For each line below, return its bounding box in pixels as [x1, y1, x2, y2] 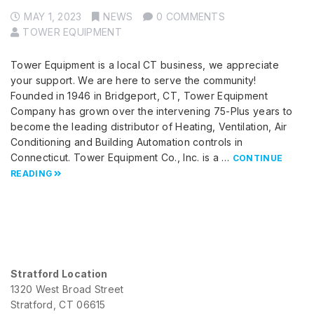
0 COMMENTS [156, 11, 226, 23]
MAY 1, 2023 [24, 11, 82, 23]
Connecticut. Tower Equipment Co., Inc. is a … [11, 151, 233, 164]
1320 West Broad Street [11, 283, 124, 296]
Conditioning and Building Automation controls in [11, 136, 243, 149]
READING [11, 168, 53, 179]
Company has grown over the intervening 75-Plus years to [11, 105, 293, 118]
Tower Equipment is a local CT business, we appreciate [11, 59, 279, 71]
